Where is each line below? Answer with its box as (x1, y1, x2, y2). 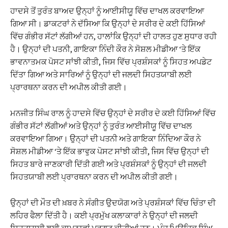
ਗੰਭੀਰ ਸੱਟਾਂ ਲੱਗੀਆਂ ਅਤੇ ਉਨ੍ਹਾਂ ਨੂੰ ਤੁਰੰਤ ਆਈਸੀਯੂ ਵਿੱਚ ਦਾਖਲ (10, 121, 192, 131)
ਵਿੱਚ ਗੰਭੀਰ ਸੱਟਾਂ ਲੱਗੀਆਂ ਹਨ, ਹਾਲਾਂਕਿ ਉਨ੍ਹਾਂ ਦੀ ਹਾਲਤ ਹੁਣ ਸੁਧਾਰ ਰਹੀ (10, 31, 217, 42)
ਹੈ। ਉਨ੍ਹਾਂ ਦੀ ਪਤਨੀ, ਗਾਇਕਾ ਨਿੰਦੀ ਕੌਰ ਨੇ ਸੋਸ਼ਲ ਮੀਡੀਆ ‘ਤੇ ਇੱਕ (10, 44, 201, 54)
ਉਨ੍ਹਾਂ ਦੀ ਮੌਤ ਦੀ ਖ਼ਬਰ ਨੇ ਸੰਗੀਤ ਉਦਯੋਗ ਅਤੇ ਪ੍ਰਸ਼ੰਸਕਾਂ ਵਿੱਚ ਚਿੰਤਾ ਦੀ (10, 197, 216, 208)
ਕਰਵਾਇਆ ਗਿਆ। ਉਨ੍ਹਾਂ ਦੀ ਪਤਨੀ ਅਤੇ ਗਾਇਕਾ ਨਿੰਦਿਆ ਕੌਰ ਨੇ (10, 133, 201, 144)
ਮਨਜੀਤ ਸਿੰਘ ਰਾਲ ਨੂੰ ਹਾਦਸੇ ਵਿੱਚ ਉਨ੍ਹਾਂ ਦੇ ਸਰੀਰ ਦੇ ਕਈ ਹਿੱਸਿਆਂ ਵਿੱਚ (10, 108, 216, 119)
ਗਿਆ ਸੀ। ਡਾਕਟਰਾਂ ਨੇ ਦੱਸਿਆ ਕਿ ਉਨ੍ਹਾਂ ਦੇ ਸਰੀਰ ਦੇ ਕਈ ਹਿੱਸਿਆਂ (10, 18, 205, 29)
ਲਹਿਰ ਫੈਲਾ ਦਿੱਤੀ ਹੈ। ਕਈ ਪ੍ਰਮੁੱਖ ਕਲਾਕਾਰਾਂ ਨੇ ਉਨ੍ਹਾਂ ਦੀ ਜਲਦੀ (10, 210, 198, 221)
